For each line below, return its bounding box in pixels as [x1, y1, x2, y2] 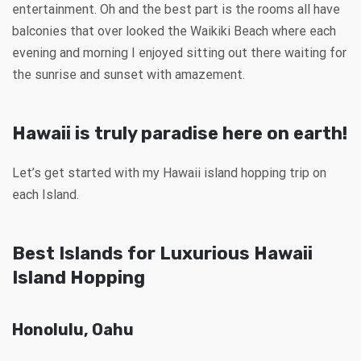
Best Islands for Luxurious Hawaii [12, 242, 313, 264]
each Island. [12, 186, 79, 202]
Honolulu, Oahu [12, 319, 134, 339]
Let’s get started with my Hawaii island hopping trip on [12, 164, 326, 180]
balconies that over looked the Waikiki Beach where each [12, 23, 336, 39]
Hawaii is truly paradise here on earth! [12, 122, 347, 144]
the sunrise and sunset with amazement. [12, 66, 245, 82]
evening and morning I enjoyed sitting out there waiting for [12, 44, 346, 60]
